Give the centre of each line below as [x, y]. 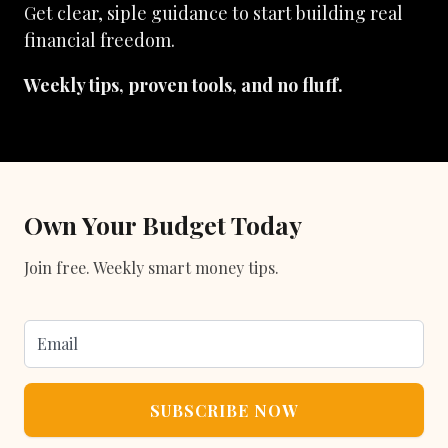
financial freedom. [99, 40]
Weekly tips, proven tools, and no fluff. [183, 85]
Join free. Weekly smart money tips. [151, 267]
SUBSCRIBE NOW [224, 410]
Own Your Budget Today [163, 224]
